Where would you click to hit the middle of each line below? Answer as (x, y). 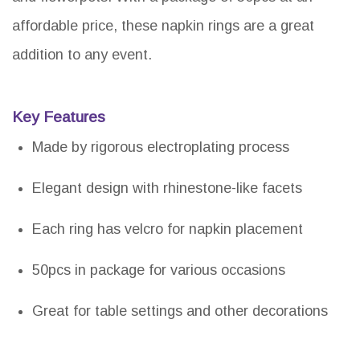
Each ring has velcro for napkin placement (168, 229)
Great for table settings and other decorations (180, 311)
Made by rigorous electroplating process (161, 147)
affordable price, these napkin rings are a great (163, 26)
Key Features (59, 117)
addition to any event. (82, 55)
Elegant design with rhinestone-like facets (167, 188)
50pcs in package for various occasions (159, 270)
